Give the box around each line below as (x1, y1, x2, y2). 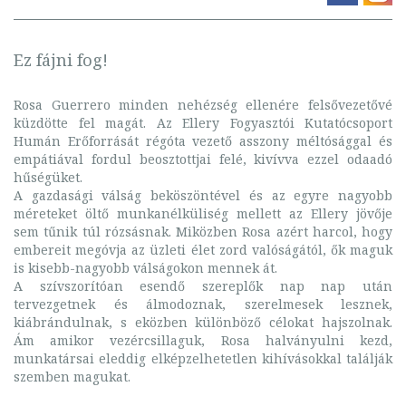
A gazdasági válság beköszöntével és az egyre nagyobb (14, 187, 392, 205)
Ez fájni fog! (14, 49, 108, 72)
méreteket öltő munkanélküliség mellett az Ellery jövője (14, 205, 392, 223)
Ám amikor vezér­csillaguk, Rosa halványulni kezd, (14, 332, 392, 350)
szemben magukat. (14, 368, 130, 386)
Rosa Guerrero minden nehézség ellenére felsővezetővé (14, 96, 392, 114)
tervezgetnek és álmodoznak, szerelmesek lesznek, (14, 295, 392, 314)
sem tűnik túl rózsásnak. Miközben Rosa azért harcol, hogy (14, 223, 392, 241)
